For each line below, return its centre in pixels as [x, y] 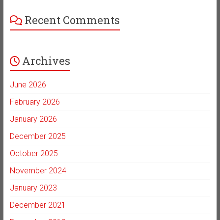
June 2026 [28, 84]
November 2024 [38, 170]
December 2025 [38, 136]
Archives [46, 60]
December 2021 [38, 205]
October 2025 [34, 153]
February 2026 [35, 102]
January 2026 [33, 119]
